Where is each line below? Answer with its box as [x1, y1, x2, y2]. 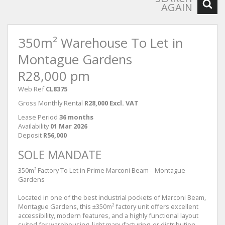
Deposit [18, 131, 42, 140]
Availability [18, 122, 49, 131]
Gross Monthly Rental [18, 98, 83, 107]
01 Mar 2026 [50, 122, 87, 131]
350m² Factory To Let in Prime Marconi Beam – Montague [18, 166, 185, 175]
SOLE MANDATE [18, 147, 101, 163]
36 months [59, 113, 93, 122]
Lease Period [18, 113, 58, 122]
